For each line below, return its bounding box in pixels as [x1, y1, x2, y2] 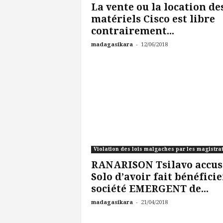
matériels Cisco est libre [91, 13, 215, 25]
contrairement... [91, 25, 174, 37]
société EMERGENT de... [91, 183, 209, 195]
